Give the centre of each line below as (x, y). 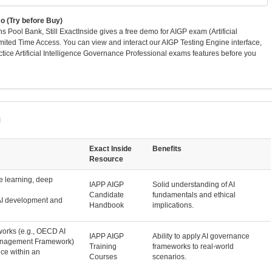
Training (103, 246)
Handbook (106, 205)
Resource (106, 159)
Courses (103, 257)
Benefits (167, 148)
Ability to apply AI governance (201, 236)
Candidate (106, 195)
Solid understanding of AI (193, 184)
